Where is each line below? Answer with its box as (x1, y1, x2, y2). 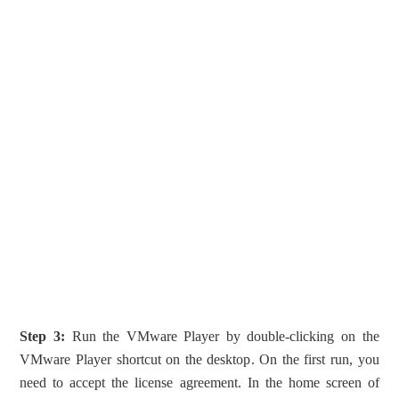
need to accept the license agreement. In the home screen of (20, 375, 379, 391)
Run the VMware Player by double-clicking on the (64, 329, 379, 345)
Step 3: (20, 329, 65, 345)
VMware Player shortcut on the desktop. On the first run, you (20, 352, 379, 368)
